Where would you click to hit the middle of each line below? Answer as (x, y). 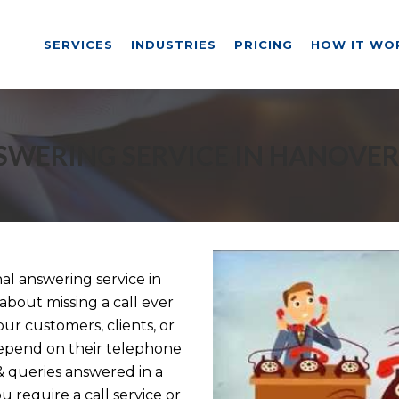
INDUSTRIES (174, 45)
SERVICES (78, 45)
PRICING (264, 45)
